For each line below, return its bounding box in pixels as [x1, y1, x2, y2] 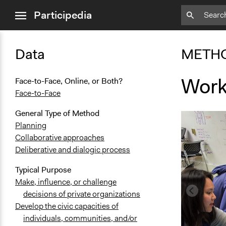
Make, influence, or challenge [15, 177, 117, 188]
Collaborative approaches [15, 132, 104, 143]
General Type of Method [15, 108, 99, 119]
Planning [15, 120, 46, 131]
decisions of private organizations [23, 189, 140, 200]
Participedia [34, 8, 92, 22]
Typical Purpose [15, 164, 71, 176]
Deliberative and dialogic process [15, 144, 130, 155]
